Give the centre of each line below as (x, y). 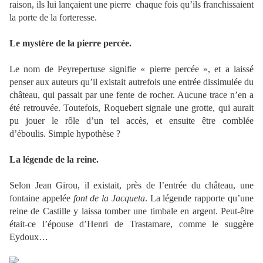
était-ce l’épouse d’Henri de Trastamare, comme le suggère (131, 224)
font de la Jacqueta (109, 198)
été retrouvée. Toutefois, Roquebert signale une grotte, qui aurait (131, 108)
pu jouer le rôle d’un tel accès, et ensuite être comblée (131, 121)
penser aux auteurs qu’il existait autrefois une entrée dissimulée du (131, 82)
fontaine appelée (41, 198)
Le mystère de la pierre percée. (70, 43)
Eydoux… (29, 237)
